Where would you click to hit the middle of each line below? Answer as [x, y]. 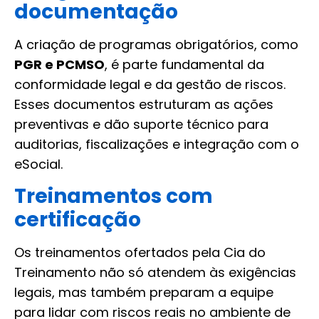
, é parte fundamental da [184, 64]
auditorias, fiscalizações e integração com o [157, 144]
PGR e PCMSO [59, 64]
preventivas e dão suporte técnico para [141, 124]
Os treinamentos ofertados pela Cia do [140, 252]
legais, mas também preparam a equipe [144, 292]
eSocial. [38, 164]
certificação [78, 220]
